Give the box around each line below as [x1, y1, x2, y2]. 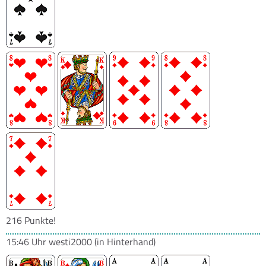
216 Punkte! [6, 213, 56, 227]
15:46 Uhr [6, 235, 49, 249]
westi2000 [49, 235, 92, 249]
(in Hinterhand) [92, 235, 156, 249]
